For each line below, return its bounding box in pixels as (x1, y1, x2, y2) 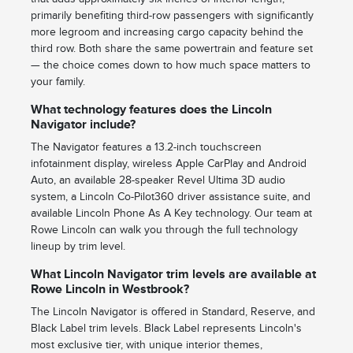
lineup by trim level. (30, 240, 125, 253)
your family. (30, 76, 85, 88)
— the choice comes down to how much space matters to (30, 59, 310, 72)
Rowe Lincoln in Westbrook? (30, 282, 189, 297)
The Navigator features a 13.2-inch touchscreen (30, 141, 262, 154)
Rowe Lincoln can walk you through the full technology (30, 224, 298, 236)
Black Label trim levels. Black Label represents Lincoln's (30, 322, 302, 335)
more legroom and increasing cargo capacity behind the (30, 26, 303, 39)
